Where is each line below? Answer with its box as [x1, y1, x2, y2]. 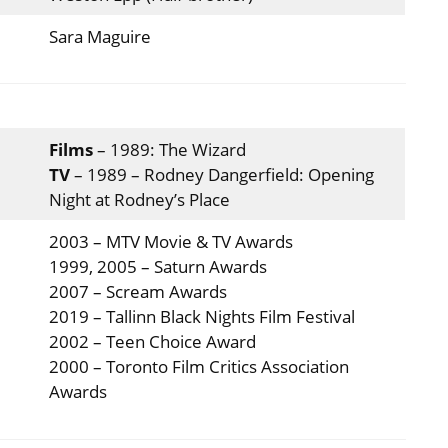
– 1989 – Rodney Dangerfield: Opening [73, 163, 374, 187]
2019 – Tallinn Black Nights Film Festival [48, 305, 355, 329]
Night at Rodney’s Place [48, 188, 230, 212]
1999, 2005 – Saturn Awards [48, 255, 267, 279]
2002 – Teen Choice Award [48, 330, 256, 354]
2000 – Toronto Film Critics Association [48, 355, 349, 379]
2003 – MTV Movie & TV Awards [48, 230, 293, 254]
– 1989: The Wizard [92, 138, 246, 162]
